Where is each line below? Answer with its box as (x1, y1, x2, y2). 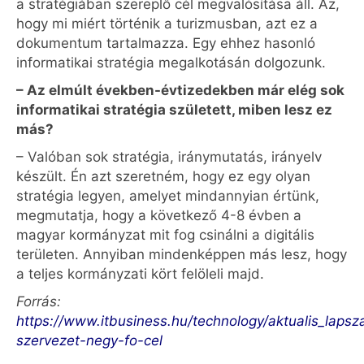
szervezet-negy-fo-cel (16, 332, 162, 349)
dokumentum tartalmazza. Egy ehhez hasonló (16, 35, 315, 51)
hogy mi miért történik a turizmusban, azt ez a (16, 15, 318, 32)
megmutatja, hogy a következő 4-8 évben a (16, 207, 301, 223)
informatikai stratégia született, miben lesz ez (16, 102, 332, 118)
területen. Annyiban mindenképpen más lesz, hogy (16, 246, 347, 262)
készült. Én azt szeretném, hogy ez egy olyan (16, 168, 310, 184)
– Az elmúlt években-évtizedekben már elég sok (16, 82, 344, 98)
